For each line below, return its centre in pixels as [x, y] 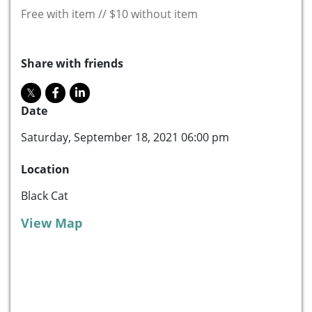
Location [45, 169]
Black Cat [45, 195]
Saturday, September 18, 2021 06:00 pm [125, 137]
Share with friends [72, 63]
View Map [52, 223]
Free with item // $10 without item [109, 14]
